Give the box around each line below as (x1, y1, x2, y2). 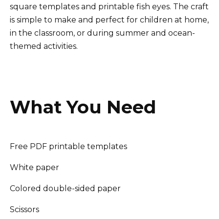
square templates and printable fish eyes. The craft (10, 2, 209, 12)
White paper (10, 163, 59, 173)
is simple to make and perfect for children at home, (10, 15, 209, 25)
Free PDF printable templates (10, 142, 127, 152)
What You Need (10, 96, 156, 118)
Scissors (10, 205, 39, 215)
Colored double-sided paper (10, 184, 121, 194)
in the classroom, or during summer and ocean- (10, 28, 195, 38)
